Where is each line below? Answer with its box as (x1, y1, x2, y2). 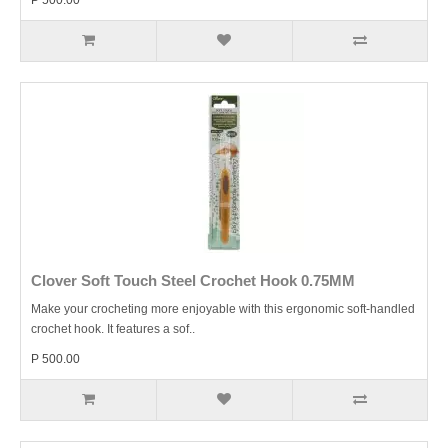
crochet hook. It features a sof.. (31, 322, 195, 336)
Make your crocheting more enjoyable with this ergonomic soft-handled (31, 302, 415, 316)
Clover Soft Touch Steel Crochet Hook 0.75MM (31, 272, 355, 289)
